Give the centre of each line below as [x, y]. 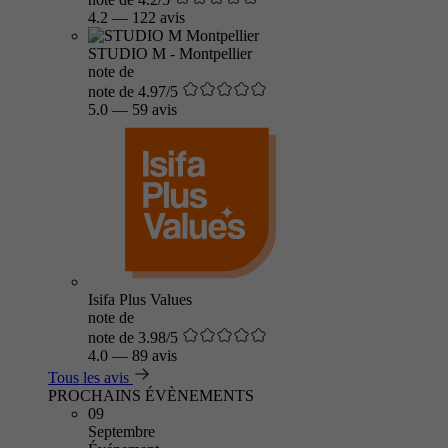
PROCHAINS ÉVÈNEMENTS [151, 395]
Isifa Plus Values [140, 299]
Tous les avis [88, 377]
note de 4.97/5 [133, 91]
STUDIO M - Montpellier [170, 53]
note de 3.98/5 [133, 337]
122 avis [158, 17]
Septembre [121, 431]
